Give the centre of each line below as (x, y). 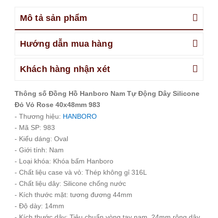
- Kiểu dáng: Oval (41, 139)
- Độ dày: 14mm (39, 206)
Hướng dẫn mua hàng (66, 44)
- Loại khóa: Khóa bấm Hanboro (64, 161)
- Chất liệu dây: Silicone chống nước (70, 183)
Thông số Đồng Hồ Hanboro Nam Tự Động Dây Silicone (107, 93)
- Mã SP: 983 (35, 127)
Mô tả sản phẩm (54, 18)
